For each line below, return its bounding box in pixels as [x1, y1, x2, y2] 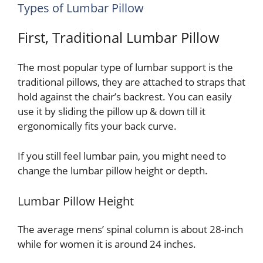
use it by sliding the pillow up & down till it [18, 104, 205, 119]
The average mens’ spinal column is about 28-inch [18, 222, 243, 237]
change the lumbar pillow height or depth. [18, 163, 208, 177]
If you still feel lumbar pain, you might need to [18, 149, 226, 163]
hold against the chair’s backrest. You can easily [18, 90, 232, 104]
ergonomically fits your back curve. [18, 119, 177, 133]
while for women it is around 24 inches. [18, 237, 196, 251]
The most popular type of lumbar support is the [18, 60, 233, 75]
